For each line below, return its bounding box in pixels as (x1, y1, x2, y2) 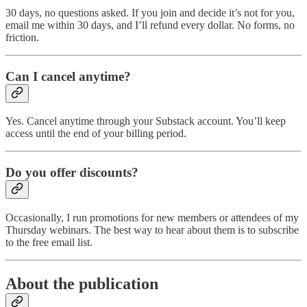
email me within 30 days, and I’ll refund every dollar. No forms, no (5, 19, 295, 31)
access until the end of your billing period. (5, 127, 186, 140)
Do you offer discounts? (5, 165, 138, 180)
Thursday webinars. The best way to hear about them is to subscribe (5, 223, 299, 236)
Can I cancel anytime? (5, 69, 131, 84)
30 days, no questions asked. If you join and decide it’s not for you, (5, 6, 295, 19)
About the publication (5, 274, 158, 293)
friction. (5, 31, 39, 43)
